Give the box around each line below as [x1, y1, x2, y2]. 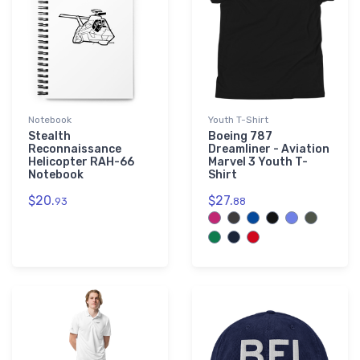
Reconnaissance [28, 142, 121, 157]
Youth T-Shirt [208, 114, 268, 126]
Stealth [28, 129, 71, 144]
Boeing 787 [208, 129, 272, 144]
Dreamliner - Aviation [208, 142, 329, 157]
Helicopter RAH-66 [28, 155, 134, 170]
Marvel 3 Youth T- [208, 155, 308, 170]
